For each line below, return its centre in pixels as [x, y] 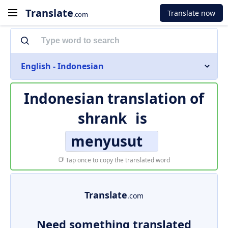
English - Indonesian [62, 66]
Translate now [191, 13]
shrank [102, 118]
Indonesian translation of [114, 98]
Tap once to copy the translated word [117, 160]
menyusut [106, 141]
